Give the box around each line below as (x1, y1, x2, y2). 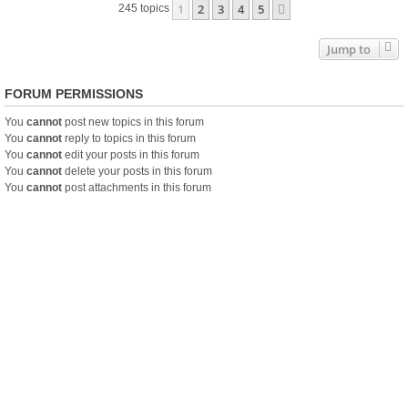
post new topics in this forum (62, 116, 204, 128)
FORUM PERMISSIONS (5, 87, 143, 101)
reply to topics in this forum (62, 132, 196, 145)
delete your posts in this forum (62, 165, 212, 178)
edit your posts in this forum (62, 148, 199, 161)
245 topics (117, 2, 172, 15)
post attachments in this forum (62, 181, 211, 194)
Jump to (327, 41, 371, 57)
